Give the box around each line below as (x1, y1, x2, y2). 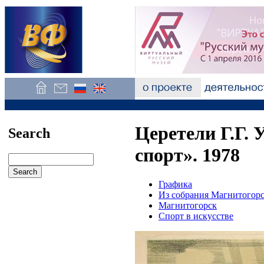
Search (8, 125, 50, 141)
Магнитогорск (159, 200, 217, 210)
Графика (159, 179, 192, 189)
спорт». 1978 (135, 144, 240, 166)
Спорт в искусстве (159, 210, 233, 221)
